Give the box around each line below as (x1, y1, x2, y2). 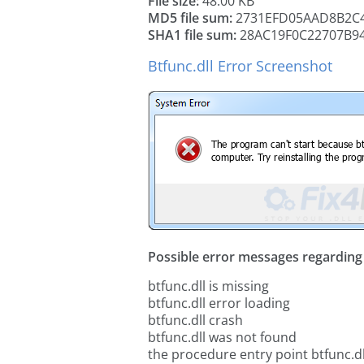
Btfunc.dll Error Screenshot (148, 56, 332, 76)
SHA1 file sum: (148, 26, 236, 44)
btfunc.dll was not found (148, 328, 297, 346)
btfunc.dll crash (148, 311, 243, 329)
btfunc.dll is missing (148, 277, 269, 295)
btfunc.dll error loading (148, 294, 290, 312)
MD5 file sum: (148, 9, 232, 27)
